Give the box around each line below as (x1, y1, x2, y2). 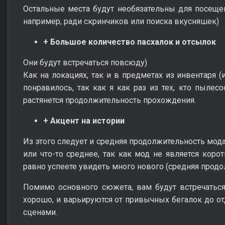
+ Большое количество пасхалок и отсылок (43, 37, 216, 47)
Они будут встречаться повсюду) (23, 57, 147, 67)
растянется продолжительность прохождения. (23, 95, 196, 105)
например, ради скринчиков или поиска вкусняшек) (23, 16, 219, 26)
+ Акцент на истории (43, 116, 125, 126)
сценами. (23, 207, 57, 217)
